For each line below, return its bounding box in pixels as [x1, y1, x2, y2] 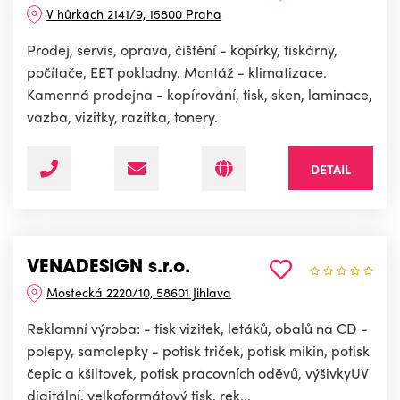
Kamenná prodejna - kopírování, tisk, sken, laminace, [27, 83, 372, 104]
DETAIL [311, 159, 351, 178]
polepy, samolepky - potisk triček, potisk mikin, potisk [27, 339, 370, 361]
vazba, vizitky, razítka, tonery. [27, 105, 218, 127]
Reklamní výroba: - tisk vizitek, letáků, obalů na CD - [27, 317, 368, 338]
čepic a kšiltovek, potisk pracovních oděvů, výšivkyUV [27, 362, 369, 383]
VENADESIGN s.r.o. [27, 258, 190, 277]
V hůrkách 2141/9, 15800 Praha [46, 4, 222, 22]
